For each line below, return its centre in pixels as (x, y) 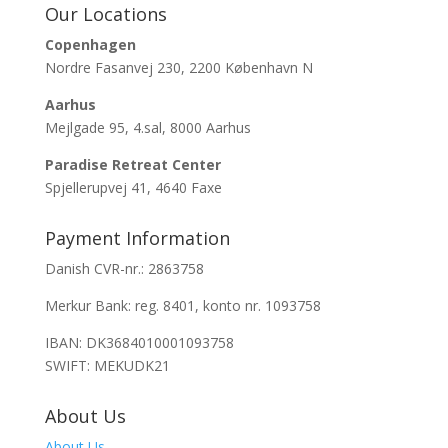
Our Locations (105, 14)
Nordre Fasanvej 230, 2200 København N (178, 68)
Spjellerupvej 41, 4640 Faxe (133, 188)
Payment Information (137, 238)
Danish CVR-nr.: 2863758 (124, 269)
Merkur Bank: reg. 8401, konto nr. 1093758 (182, 306)
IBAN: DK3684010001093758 (139, 343)
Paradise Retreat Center (132, 165)
